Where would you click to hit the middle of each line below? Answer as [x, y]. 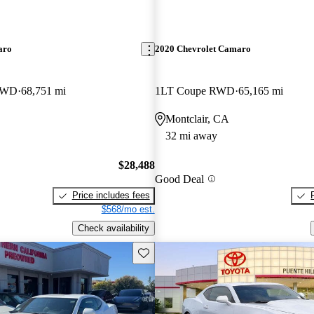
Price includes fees [111, 196]
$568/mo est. [128, 210]
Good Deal [179, 179]
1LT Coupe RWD [194, 90]
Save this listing [170, 252]
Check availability [113, 228]
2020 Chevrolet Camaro [203, 49]
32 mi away [191, 135]
